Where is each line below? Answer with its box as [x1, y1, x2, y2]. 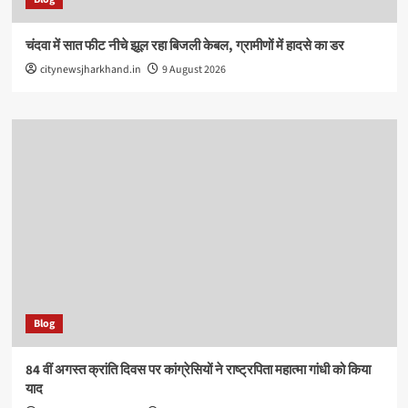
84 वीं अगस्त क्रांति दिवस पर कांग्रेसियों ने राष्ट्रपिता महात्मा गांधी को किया [25, 361, 371, 381]
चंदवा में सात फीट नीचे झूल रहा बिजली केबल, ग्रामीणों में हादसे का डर [25, 36, 344, 56]
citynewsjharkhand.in [39, 62, 141, 78]
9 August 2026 [161, 62, 226, 78]
